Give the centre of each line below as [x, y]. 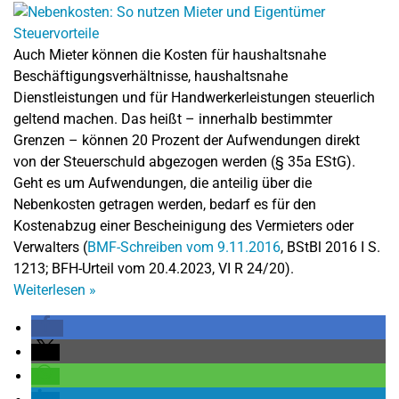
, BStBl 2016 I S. [330, 247]
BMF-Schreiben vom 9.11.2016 [184, 247]
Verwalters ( [50, 247]
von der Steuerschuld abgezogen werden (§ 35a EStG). [184, 162]
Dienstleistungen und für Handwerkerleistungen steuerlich [194, 98]
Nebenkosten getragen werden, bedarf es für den [165, 204]
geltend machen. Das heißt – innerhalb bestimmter [173, 119]
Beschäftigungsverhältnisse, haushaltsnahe [151, 76]
